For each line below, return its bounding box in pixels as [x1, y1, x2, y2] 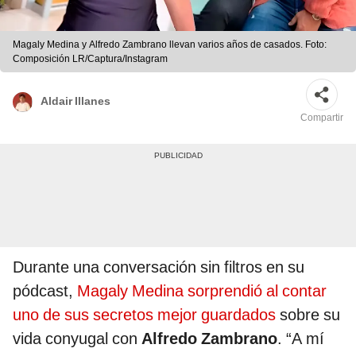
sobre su [276, 305, 340, 325]
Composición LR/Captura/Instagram [13, 53, 168, 65]
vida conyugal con [13, 329, 141, 349]
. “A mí [277, 329, 324, 349]
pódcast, [13, 281, 77, 301]
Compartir [300, 112, 343, 124]
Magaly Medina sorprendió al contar [77, 281, 327, 301]
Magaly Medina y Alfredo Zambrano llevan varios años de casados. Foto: [13, 39, 327, 51]
